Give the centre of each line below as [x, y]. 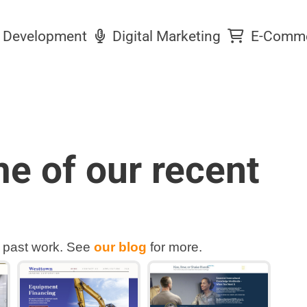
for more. [174, 247]
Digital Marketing [164, 36]
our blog [120, 247]
